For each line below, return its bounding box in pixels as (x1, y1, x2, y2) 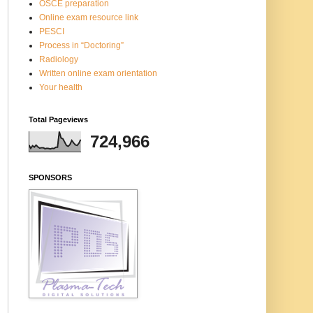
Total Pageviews (29, 115, 88, 124)
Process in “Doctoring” (39, 40, 124, 50)
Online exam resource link (39, 12, 138, 22)
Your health (39, 82, 82, 92)
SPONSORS (29, 173, 72, 182)
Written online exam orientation (39, 68, 157, 78)
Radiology (39, 54, 78, 64)
